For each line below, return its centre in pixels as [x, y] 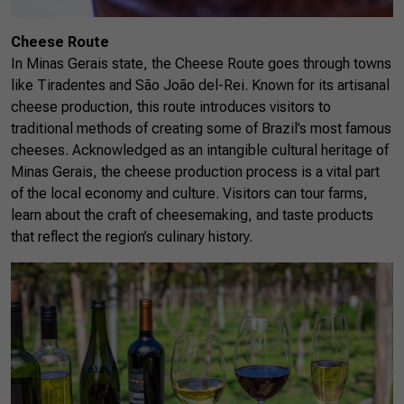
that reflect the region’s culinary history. [132, 236]
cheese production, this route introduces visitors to [171, 106]
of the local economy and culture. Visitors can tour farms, [189, 193]
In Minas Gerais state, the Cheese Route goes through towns [201, 63]
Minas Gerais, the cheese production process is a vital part [195, 171]
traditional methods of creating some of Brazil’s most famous [201, 128]
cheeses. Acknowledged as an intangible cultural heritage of [200, 150]
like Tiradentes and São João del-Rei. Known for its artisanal [200, 85]
